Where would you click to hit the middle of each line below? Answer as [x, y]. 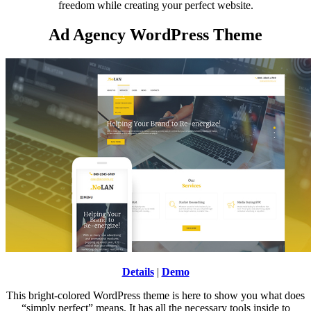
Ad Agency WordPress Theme [155, 34]
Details [138, 271]
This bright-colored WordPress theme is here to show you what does [155, 295]
